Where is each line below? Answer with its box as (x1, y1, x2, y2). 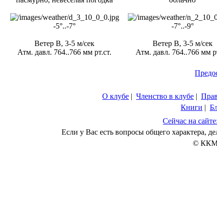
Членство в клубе (136, 92, 194, 100)
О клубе (102, 92, 129, 100)
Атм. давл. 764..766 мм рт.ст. (17, 48, 112, 56)
